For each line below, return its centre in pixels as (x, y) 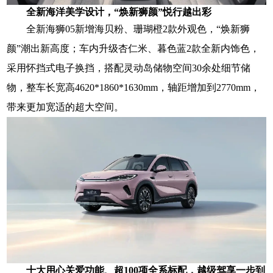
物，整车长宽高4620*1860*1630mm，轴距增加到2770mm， (134, 88)
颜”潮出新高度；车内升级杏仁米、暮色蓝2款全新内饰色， (133, 49)
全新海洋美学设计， (70, 12)
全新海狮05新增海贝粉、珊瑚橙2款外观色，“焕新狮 (138, 29)
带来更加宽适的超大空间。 (66, 107)
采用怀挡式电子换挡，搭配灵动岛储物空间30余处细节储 (129, 68)
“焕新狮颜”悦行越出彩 (163, 12)
